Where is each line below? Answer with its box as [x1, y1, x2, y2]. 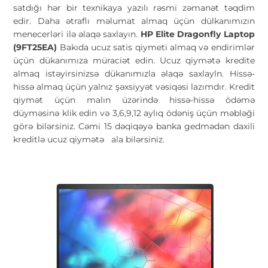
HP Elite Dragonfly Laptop [140, 28, 255, 39]
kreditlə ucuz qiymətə [13, 133, 109, 145]
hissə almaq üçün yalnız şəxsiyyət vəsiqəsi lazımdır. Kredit [13, 81, 255, 92]
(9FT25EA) [13, 41, 60, 53]
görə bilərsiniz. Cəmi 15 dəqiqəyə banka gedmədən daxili [13, 120, 255, 132]
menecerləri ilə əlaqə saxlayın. [13, 28, 141, 39]
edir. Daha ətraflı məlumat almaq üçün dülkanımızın [13, 15, 255, 26]
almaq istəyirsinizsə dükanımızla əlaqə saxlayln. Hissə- [13, 68, 255, 79]
